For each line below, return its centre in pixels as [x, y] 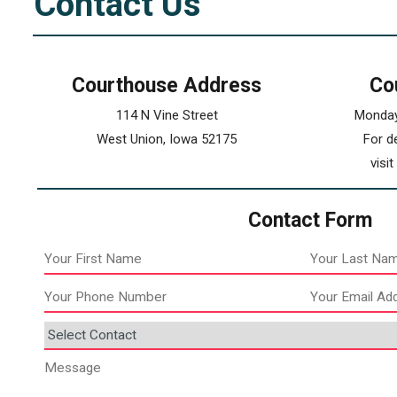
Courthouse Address [167, 85]
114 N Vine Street [167, 115]
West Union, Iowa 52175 [167, 139]
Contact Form [310, 220]
